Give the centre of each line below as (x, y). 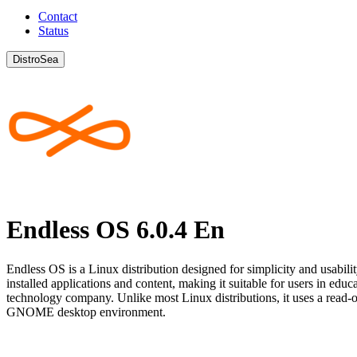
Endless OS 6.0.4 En (116, 230)
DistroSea (35, 59)
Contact (58, 16)
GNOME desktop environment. (86, 312)
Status (53, 31)
